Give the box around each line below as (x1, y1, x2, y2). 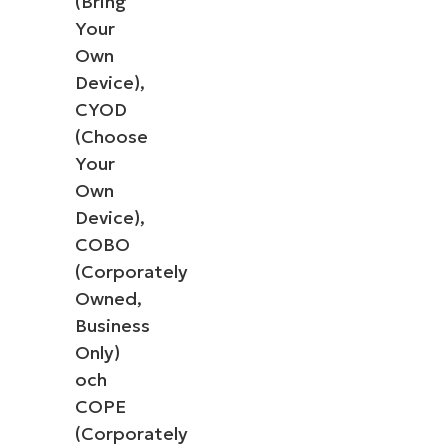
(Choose (75, 124, 149, 148)
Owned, (75, 286, 143, 310)
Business (75, 313, 151, 337)
